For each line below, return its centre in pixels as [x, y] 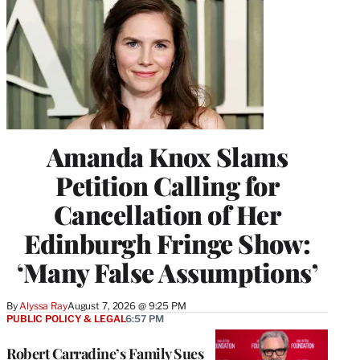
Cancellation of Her [167, 215]
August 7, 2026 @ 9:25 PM [127, 306]
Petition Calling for [167, 186]
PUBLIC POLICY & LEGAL [66, 319]
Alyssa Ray [43, 306]
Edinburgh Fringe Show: [167, 243]
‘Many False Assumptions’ [167, 272]
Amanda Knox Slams [167, 157]
